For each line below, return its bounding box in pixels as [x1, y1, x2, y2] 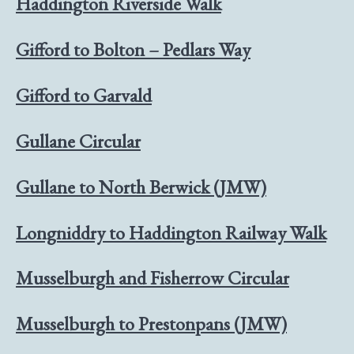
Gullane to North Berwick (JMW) [16, 174, 266, 199]
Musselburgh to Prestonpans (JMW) [16, 311, 287, 337]
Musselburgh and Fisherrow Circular [16, 265, 289, 291]
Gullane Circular [16, 128, 141, 153]
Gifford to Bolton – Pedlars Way [16, 36, 250, 62]
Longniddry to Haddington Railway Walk [16, 220, 326, 245]
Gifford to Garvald [16, 82, 152, 107]
